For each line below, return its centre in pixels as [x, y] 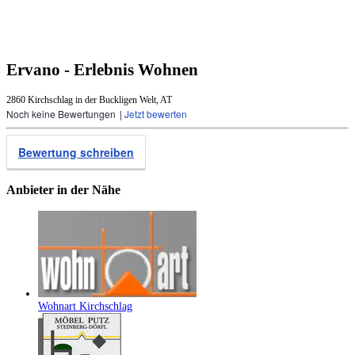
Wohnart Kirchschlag [85, 307]
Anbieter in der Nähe [63, 189]
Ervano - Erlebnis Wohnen [102, 69]
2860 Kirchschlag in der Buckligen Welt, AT [89, 101]
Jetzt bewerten [156, 114]
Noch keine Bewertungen [61, 114]
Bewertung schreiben [76, 153]
